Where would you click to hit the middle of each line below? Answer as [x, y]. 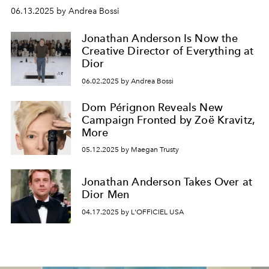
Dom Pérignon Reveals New [152, 107]
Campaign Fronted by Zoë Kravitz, [169, 119]
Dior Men [106, 195]
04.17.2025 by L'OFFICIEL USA [133, 212]
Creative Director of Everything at [168, 51]
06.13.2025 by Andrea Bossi [65, 11]
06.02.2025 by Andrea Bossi [128, 81]
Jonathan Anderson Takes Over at [167, 182]
